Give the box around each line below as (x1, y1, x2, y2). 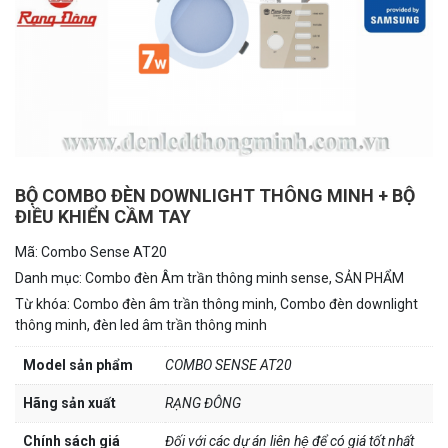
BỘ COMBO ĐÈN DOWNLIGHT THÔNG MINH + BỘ (15, 185, 415, 207)
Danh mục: (15, 270, 85, 287)
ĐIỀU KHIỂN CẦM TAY (15, 206, 191, 228)
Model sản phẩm (23, 357, 133, 374)
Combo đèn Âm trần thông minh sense (85, 270, 329, 287)
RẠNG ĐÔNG (165, 395, 241, 412)
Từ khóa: (15, 296, 73, 313)
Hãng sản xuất (23, 395, 116, 412)
